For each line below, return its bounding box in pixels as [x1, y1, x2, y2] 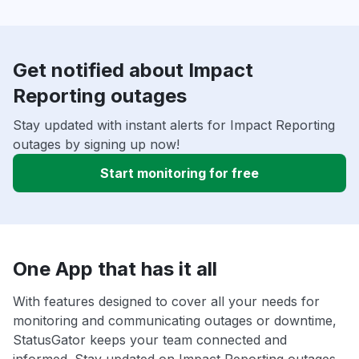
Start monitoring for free [100, 165, 259, 182]
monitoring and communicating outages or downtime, [13, 313, 337, 329]
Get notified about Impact [13, 58, 253, 83]
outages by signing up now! [13, 136, 179, 153]
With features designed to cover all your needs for [13, 293, 320, 310]
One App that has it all [13, 257, 217, 281]
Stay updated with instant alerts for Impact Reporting [13, 117, 335, 134]
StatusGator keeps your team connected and [13, 332, 287, 349]
